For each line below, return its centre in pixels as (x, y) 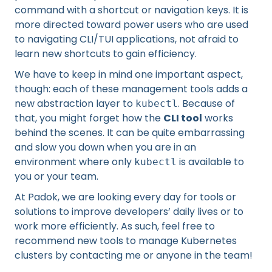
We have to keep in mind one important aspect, (129, 74)
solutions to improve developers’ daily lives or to (129, 212)
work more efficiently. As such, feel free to (115, 226)
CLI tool (183, 118)
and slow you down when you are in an (105, 147)
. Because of (206, 104)
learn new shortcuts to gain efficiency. (106, 54)
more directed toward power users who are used (131, 25)
